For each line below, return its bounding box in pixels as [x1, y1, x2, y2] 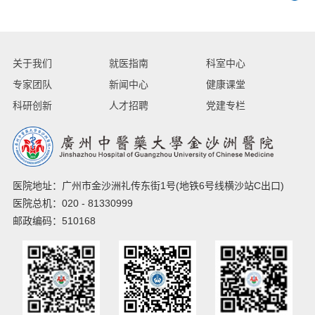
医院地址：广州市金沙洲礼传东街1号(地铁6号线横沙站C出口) [12, 180, 284, 192]
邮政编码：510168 [12, 215, 96, 227]
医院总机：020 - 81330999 [12, 198, 133, 210]
